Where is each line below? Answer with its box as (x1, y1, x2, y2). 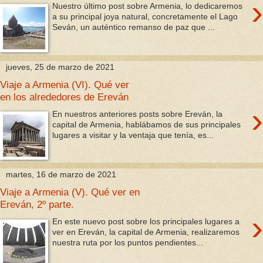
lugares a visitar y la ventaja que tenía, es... (52, 130, 214, 140)
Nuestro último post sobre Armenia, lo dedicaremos (52, 1, 243, 11)
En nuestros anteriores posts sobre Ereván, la (52, 109, 223, 119)
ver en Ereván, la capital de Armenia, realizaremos (52, 227, 240, 237)
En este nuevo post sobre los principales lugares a (52, 216, 240, 226)
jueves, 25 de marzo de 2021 (6, 62, 114, 72)
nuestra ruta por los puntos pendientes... (52, 237, 204, 247)
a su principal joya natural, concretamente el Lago (52, 12, 238, 22)
